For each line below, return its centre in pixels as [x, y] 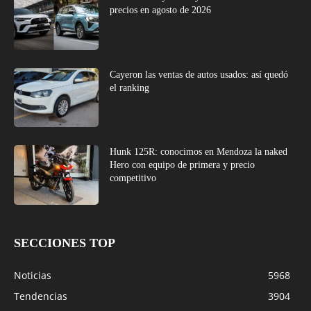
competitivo [133, 178]
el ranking [130, 87]
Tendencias [41, 296]
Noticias [33, 276]
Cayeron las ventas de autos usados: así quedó [199, 74]
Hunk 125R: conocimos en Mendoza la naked [199, 152]
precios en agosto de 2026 [161, 10]
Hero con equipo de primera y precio [183, 165]
